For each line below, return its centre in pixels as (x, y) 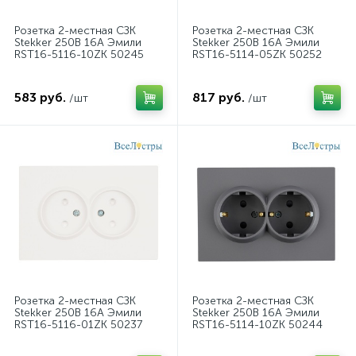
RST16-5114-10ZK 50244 (257, 325)
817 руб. (219, 97)
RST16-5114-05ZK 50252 (257, 54)
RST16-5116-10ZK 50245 (79, 54)
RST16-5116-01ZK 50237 (78, 325)
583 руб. (40, 97)
